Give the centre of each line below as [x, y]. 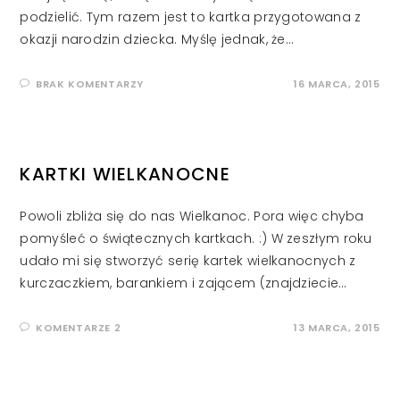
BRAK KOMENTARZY [90, 84]
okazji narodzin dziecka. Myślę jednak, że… [157, 40]
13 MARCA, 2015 [337, 328]
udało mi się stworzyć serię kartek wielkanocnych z [188, 261]
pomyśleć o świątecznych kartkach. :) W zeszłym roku [196, 239]
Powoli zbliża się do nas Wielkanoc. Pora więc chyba [192, 217]
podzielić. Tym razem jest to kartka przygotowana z [191, 17]
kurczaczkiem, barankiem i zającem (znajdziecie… [183, 283]
